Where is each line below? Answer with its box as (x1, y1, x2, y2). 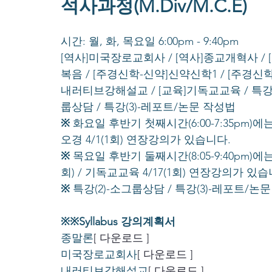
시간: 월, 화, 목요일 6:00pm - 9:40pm (61, 35, 239, 49)
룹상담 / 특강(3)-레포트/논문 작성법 (61, 100, 236, 114)
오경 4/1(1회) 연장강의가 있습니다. (61, 133, 231, 147)
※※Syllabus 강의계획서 (61, 215, 175, 229)
